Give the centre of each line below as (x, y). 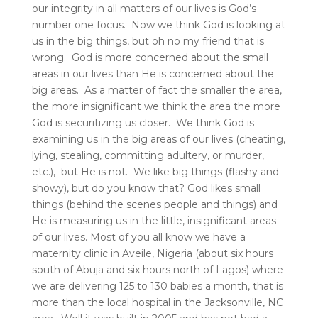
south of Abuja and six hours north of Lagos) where (157, 269)
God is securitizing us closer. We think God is (143, 122)
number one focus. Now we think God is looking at (158, 24)
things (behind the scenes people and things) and (154, 204)
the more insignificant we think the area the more (156, 106)
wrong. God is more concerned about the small (150, 57)
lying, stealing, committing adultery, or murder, (148, 155)
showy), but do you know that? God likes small (146, 188)
